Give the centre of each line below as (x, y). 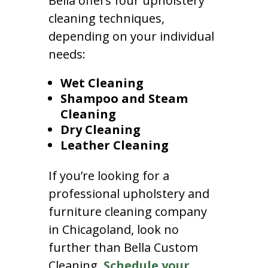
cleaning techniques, (106, 18)
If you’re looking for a (109, 175)
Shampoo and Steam (124, 98)
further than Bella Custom (123, 247)
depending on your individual (131, 36)
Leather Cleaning (114, 145)
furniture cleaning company (127, 211)
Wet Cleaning (102, 83)
